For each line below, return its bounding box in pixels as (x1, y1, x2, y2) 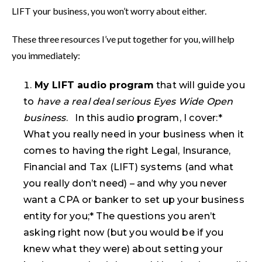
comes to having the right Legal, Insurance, (23, 145, 231, 156)
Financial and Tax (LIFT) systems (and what (23, 161, 234, 173)
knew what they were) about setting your (23, 243, 223, 254)
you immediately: (12, 50, 80, 61)
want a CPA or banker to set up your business (23, 194, 244, 205)
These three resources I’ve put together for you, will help (12, 33, 235, 44)
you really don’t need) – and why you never (23, 178, 227, 189)
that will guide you (153, 80, 245, 91)
